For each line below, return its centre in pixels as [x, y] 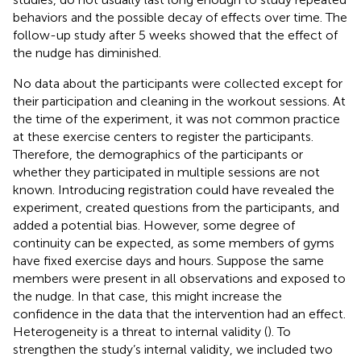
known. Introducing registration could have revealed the [174, 189]
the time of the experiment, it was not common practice [176, 118]
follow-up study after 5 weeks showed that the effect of [175, 35]
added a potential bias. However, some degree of [154, 225]
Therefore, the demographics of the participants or [158, 154]
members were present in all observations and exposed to [179, 278]
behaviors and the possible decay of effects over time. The [180, 17]
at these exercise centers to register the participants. [163, 136]
